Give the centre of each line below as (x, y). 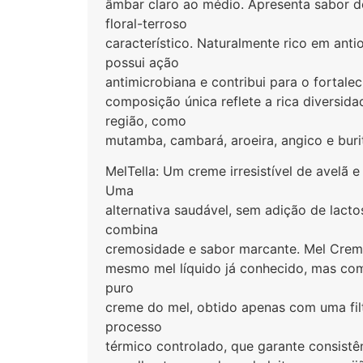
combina (132, 230)
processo (134, 327)
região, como (146, 120)
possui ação (143, 62)
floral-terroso (147, 23)
